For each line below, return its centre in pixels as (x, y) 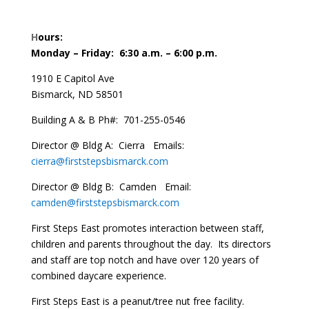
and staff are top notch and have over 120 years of (144, 259)
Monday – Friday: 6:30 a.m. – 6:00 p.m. (124, 52)
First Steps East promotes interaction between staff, (147, 228)
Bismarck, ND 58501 (77, 94)
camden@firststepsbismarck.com (105, 202)
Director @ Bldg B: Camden (98, 186)
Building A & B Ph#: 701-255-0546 (108, 119)
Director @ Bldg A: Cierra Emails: (109, 145)
